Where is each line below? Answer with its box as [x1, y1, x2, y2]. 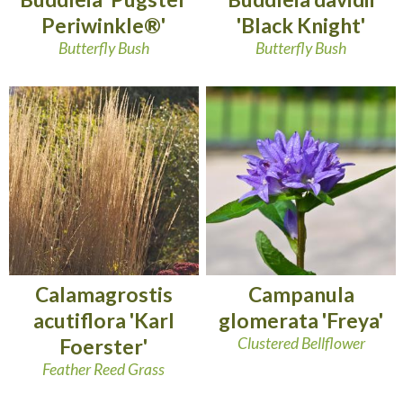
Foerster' [59, 334, 148, 360]
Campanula [247, 282, 354, 308]
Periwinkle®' [41, 13, 166, 39]
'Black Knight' [237, 13, 366, 39]
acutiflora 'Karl [32, 308, 175, 334]
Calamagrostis [34, 282, 173, 308]
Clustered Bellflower [237, 334, 365, 354]
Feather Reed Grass [42, 360, 166, 380]
